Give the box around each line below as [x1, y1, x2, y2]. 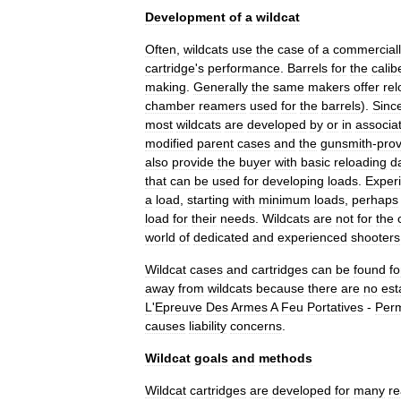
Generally [193, 80, 248, 94]
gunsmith [320, 136, 372, 150]
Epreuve [155, 300, 202, 314]
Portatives [307, 300, 363, 314]
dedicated [193, 230, 249, 244]
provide [172, 155, 214, 169]
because [256, 281, 304, 295]
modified [145, 136, 193, 150]
